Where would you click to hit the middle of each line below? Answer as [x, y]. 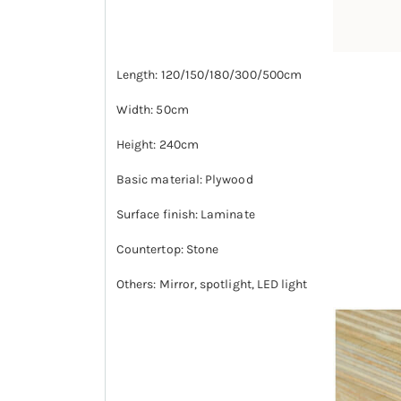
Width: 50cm [153, 109]
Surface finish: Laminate [186, 214]
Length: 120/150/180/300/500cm [209, 74]
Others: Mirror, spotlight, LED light [212, 284]
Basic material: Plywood [185, 179]
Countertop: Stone [168, 249]
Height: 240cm [158, 144]
